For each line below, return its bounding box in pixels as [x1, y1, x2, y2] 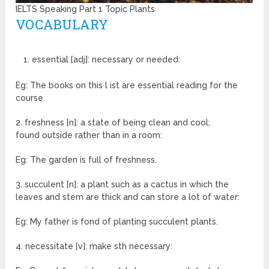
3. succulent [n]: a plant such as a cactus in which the [16, 180, 229, 190]
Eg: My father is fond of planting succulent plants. [16, 217, 219, 227]
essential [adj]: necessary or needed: [31, 55, 183, 65]
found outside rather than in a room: [16, 130, 165, 141]
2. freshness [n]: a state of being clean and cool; [16, 118, 211, 128]
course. [16, 93, 46, 103]
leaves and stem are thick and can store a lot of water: [16, 192, 243, 202]
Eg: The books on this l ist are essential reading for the [16, 80, 238, 91]
